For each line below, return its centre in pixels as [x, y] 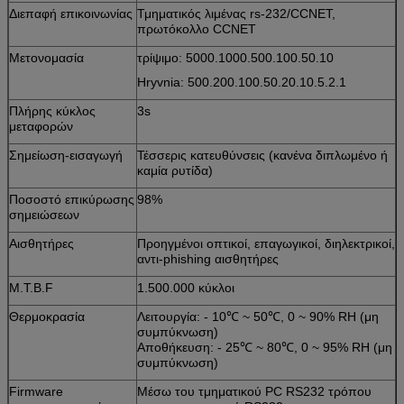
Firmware [36, 391]
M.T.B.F [31, 287]
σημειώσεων [44, 214]
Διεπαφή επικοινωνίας [71, 13]
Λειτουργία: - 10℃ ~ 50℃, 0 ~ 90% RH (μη [258, 316]
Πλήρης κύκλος [52, 110]
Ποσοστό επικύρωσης [72, 199]
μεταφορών [41, 126]
